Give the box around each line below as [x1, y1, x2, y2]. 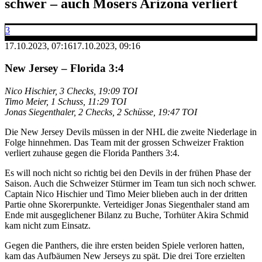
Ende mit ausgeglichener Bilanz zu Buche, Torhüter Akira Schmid [5, 210, 249, 220]
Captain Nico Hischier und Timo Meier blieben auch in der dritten [5, 189, 247, 199]
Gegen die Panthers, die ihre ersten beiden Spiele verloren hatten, [5, 240, 244, 251]
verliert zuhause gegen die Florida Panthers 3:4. [5, 148, 180, 158]
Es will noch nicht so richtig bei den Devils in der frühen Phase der [5, 168, 251, 178]
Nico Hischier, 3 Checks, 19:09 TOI [5, 86, 137, 96]
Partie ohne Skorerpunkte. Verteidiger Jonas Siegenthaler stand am [5, 199, 249, 210]
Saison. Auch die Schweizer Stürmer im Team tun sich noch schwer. [5, 178, 256, 189]
